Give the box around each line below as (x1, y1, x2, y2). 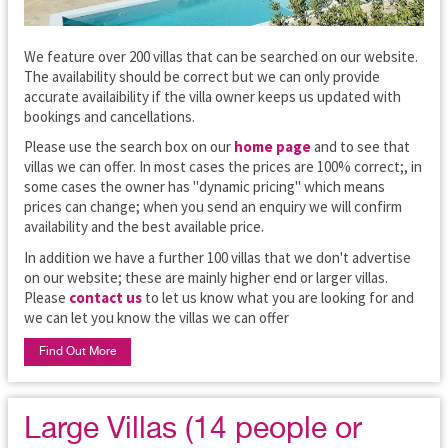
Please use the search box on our (24, 137, 234, 157)
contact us (69, 287, 142, 307)
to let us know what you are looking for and (142, 287, 414, 307)
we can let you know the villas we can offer (24, 307, 289, 327)
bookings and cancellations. (24, 106, 195, 126)
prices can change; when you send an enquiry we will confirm (24, 197, 402, 217)
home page (234, 137, 311, 157)
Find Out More (39, 346, 116, 359)
